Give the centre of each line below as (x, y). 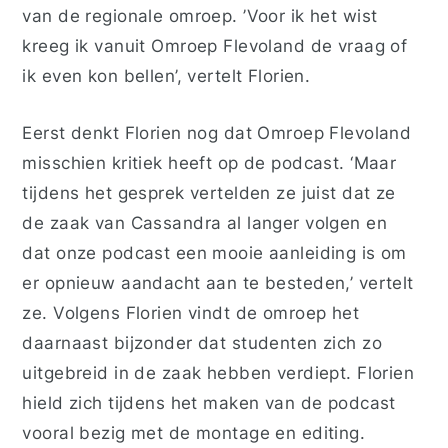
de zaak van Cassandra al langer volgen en (205, 223)
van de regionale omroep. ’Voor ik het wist (200, 15)
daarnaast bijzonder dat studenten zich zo (202, 343)
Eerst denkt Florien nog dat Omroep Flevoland (217, 133)
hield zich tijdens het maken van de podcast (209, 403)
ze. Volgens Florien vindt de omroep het (191, 313)
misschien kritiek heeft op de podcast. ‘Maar (209, 163)
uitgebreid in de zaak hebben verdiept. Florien (218, 373)
